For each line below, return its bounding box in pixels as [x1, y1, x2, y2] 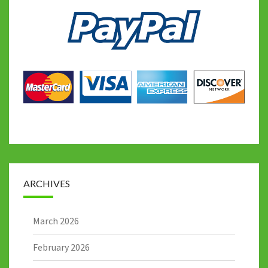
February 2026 [33, 240, 90, 253]
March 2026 [33, 214, 79, 227]
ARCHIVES [23, 177, 70, 189]
